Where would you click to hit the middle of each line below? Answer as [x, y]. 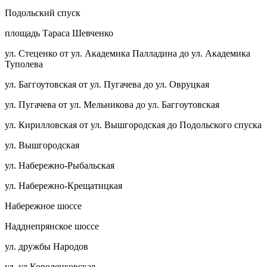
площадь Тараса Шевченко [59, 33]
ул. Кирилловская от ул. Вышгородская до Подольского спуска [133, 125]
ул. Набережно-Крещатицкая [63, 185]
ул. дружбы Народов [46, 246]
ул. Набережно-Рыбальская [60, 165]
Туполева [24, 64]
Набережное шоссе [43, 206]
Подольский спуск [43, 13]
